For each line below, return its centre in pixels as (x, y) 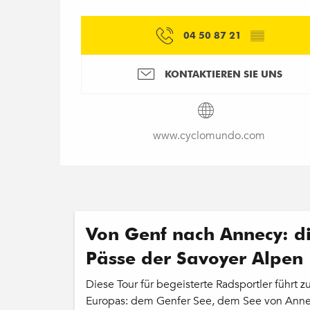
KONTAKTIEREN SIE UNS (224, 74)
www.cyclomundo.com (209, 135)
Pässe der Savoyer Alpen (194, 258)
